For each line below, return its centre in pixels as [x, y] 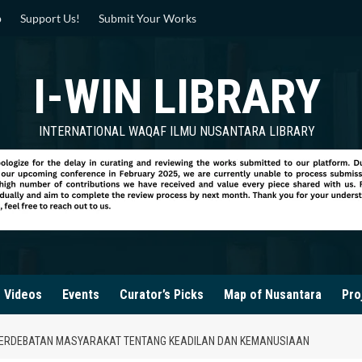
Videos [23, 295]
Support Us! [50, 18]
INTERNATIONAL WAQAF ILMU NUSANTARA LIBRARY [177, 131]
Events [81, 295]
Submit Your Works [147, 18]
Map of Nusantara [273, 295]
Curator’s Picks [162, 295]
